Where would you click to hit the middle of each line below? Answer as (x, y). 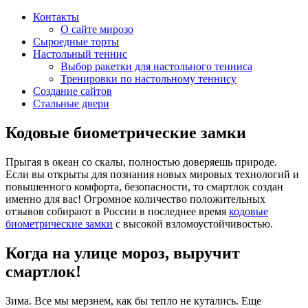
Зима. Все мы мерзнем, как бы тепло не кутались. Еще (133, 300)
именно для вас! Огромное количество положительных (135, 199)
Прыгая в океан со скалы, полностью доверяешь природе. (141, 162)
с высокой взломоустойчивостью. (193, 223)
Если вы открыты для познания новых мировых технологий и (152, 174)
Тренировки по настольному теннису (148, 79)
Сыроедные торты (76, 42)
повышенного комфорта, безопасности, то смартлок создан (144, 186)
